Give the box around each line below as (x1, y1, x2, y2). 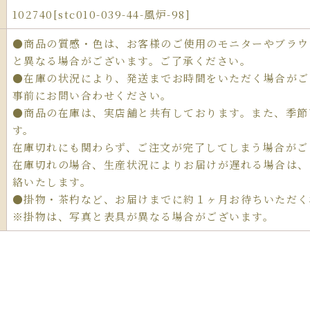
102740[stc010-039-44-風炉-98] (12, 7, 191, 22)
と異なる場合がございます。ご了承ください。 (12, 53, 252, 69)
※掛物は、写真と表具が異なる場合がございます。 (12, 209, 275, 224)
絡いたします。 (12, 174, 92, 190)
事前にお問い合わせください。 (12, 88, 172, 103)
